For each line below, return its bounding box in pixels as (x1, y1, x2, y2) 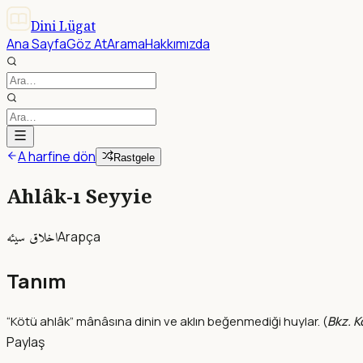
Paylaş (6, 332, 45, 351)
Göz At (66, 35, 107, 53)
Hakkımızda (145, 35, 210, 53)
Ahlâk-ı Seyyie (6, 181, 152, 209)
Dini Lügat (31, 17, 96, 35)
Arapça (58, 227, 100, 246)
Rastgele (113, 152, 155, 164)
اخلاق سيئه (6, 226, 58, 250)
